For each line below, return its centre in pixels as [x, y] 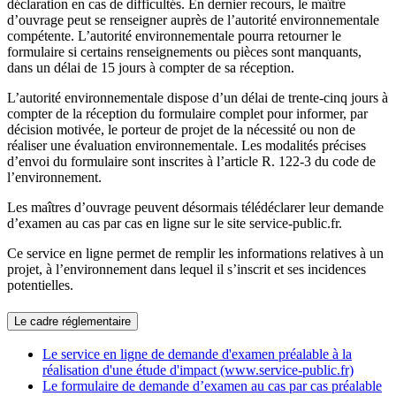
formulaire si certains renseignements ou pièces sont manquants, [184, 51]
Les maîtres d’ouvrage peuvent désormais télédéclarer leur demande [195, 207]
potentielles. [40, 285]
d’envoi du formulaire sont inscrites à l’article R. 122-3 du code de [191, 161]
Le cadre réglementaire [72, 321]
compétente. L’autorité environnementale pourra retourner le [174, 35]
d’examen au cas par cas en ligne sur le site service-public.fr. [175, 223]
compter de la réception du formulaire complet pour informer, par [187, 113]
